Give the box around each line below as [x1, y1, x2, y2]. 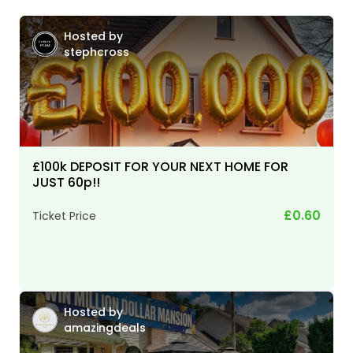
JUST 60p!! [32, 173, 100, 191]
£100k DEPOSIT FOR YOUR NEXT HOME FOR [32, 157, 288, 176]
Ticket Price [32, 207, 96, 224]
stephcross [64, 43, 129, 60]
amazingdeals [64, 319, 146, 336]
